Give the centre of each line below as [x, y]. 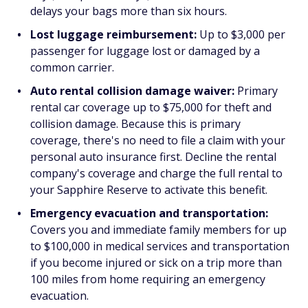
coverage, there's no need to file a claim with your [158, 141]
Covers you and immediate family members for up [158, 230]
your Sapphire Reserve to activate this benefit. [149, 190]
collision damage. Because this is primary [135, 124]
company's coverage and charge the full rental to [156, 174]
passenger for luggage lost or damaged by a [145, 51]
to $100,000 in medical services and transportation [160, 246]
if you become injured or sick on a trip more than [156, 263]
